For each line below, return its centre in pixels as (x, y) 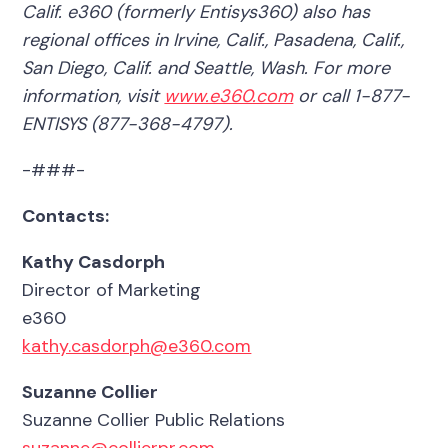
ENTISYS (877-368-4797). (128, 123)
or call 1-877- (352, 95)
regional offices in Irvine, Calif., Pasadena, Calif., (213, 39)
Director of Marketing (112, 289)
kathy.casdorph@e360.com (137, 345)
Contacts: (66, 215)
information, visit (93, 95)
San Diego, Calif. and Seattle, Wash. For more (206, 67)
